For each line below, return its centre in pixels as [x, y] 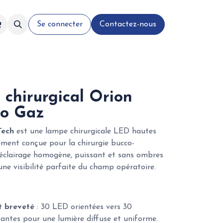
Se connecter [60, 24]
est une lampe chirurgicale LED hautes [85, 131]
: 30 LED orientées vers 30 [83, 207]
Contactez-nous [128, 24]
